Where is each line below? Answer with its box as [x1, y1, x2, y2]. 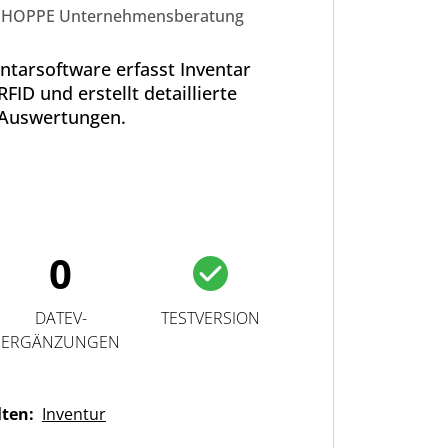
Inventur [42, 403, 106, 425]
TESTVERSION [160, 307, 260, 329]
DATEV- [34, 307, 87, 329]
